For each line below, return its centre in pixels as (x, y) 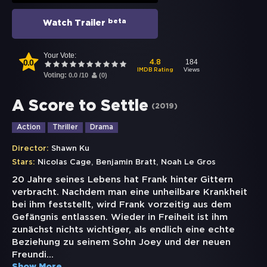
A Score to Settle (80, 107)
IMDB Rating (156, 70)
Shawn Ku (70, 149)
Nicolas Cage (64, 163)
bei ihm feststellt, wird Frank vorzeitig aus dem (122, 205)
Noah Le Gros (188, 163)
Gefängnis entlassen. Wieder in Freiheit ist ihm (120, 218)
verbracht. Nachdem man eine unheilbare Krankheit (130, 193)
